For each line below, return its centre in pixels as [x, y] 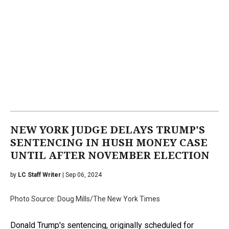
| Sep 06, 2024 [81, 175]
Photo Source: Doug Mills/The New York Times [85, 199]
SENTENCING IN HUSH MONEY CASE [109, 142]
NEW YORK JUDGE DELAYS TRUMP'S [108, 130]
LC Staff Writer [39, 175]
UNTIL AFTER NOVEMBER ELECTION [110, 155]
